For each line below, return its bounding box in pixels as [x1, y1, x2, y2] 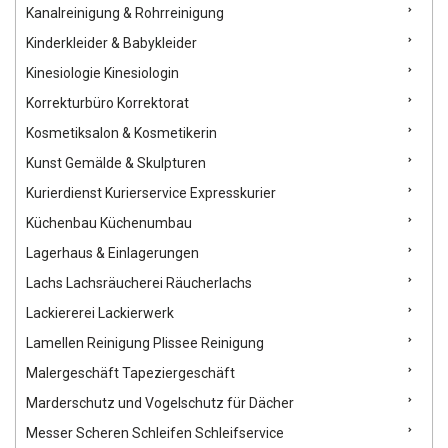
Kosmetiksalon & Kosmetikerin [26, 125, 217, 142]
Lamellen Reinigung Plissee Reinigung [26, 335, 264, 352]
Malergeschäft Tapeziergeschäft [26, 365, 235, 382]
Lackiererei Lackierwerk [26, 305, 174, 322]
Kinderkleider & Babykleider [26, 35, 197, 52]
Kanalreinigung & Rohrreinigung [26, 5, 224, 22]
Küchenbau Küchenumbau [26, 215, 192, 232]
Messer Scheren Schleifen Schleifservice [26, 425, 284, 442]
